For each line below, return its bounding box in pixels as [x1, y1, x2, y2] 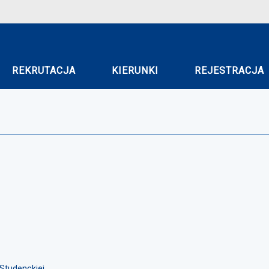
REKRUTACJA [12, 65, 76, 76]
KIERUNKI [112, 65, 159, 76]
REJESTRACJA [195, 65, 264, 76]
